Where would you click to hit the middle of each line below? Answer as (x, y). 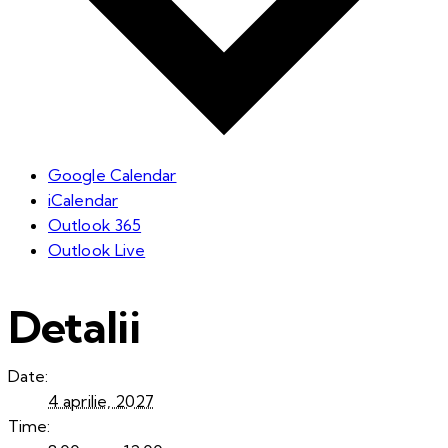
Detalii (74, 326)
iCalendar (83, 200)
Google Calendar (112, 175)
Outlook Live (97, 250)
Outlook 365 (95, 225)
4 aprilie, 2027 (101, 401)
